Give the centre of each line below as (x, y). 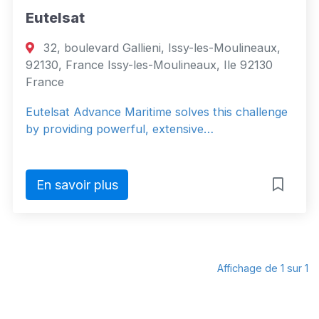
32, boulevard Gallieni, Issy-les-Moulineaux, (161, 48)
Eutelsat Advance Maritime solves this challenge (157, 112)
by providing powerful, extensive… (120, 129)
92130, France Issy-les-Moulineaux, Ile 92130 (149, 65)
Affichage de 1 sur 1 (263, 268)
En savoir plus (77, 185)
